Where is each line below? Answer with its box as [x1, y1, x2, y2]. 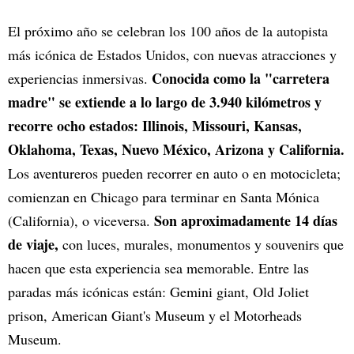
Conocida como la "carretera [152, 67, 330, 88]
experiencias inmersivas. [8, 68, 152, 88]
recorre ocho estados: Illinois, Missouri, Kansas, [8, 115, 302, 136]
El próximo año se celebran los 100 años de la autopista [8, 21, 328, 40]
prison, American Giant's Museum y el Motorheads [8, 305, 302, 325]
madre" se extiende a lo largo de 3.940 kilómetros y [8, 91, 322, 112]
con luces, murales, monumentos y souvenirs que [58, 234, 344, 254]
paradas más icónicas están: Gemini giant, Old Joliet [8, 281, 309, 301]
